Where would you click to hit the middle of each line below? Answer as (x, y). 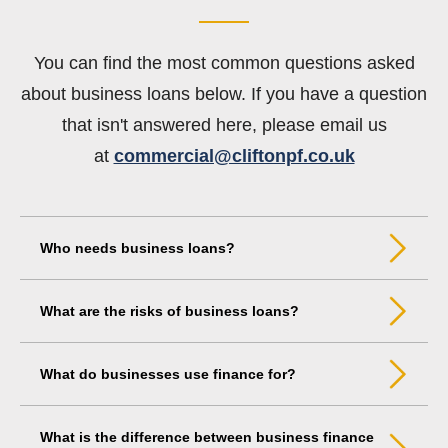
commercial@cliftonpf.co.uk (234, 155)
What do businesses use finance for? (168, 374)
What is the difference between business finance (207, 437)
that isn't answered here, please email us (224, 124)
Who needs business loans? (137, 248)
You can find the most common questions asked (224, 62)
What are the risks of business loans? (169, 311)
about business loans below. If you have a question (224, 93)
